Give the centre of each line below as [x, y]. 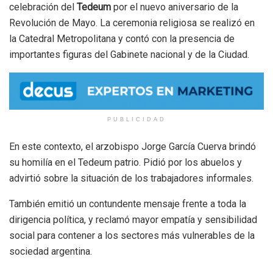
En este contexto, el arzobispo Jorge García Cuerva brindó [133, 146]
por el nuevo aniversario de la [175, 7]
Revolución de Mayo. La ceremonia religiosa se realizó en [132, 23]
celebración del [43, 7]
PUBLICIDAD [136, 119]
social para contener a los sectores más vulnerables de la [132, 235]
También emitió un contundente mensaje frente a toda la [128, 204]
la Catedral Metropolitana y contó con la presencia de [122, 39]
